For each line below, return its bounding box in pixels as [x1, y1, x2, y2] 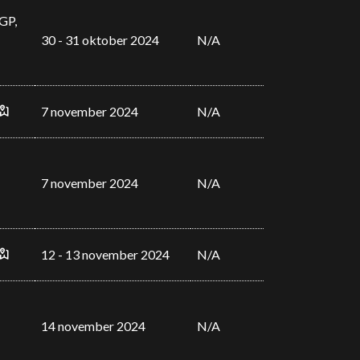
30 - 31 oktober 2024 [40, 32, 159, 47]
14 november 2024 [40, 318, 145, 333]
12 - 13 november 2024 [40, 247, 170, 262]
